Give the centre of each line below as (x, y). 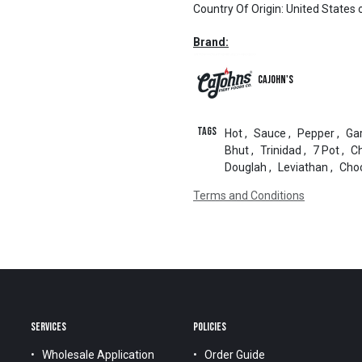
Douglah (245, 167)
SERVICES (49, 327)
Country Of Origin (237, 9)
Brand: (211, 42)
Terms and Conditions (249, 196)
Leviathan (303, 167)
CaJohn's (276, 80)
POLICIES (210, 327)
